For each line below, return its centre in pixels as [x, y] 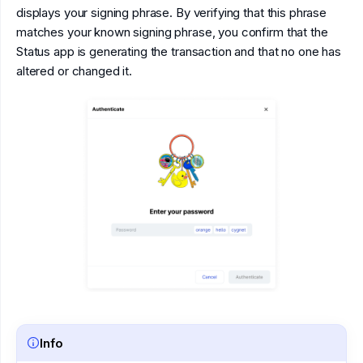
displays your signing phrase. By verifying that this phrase [172, 13]
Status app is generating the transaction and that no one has [179, 52]
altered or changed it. [75, 71]
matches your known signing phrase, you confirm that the [172, 32]
